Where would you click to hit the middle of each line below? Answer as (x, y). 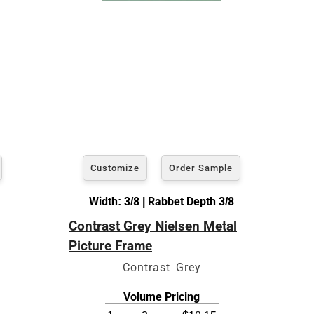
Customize (115, 168)
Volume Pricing (162, 296)
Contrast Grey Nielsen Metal (153, 226)
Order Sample (201, 168)
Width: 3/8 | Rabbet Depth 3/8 (162, 201)
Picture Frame (110, 245)
